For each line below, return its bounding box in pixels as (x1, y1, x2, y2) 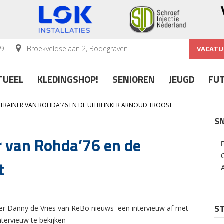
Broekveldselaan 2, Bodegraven (25, 43, 128, 53)
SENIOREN (112, 71, 155, 86)
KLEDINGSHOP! (37, 71, 98, 86)
